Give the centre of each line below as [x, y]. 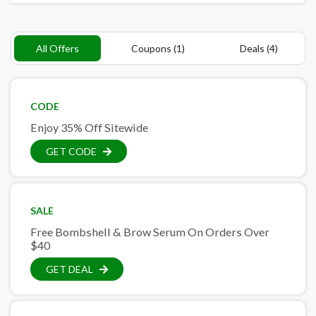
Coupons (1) [158, 48]
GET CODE [71, 151]
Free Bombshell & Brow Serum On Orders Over [150, 232]
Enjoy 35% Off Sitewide [89, 127]
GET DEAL [69, 269]
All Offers [57, 48]
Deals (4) [259, 48]
